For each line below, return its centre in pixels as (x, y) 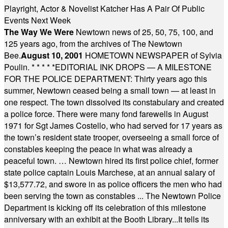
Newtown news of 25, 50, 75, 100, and (145, 32)
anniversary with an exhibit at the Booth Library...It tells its (107, 219)
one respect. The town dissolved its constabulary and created (114, 102)
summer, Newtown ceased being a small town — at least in (110, 90)
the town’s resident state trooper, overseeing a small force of (111, 137)
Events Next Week (37, 20)
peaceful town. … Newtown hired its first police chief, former (111, 161)
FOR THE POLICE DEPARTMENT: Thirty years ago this (106, 79)
